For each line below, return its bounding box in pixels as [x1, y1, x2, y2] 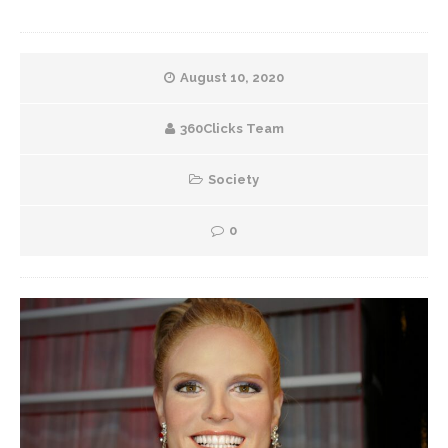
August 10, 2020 [180, 70, 284, 85]
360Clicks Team [179, 121, 284, 136]
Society [208, 172, 259, 187]
